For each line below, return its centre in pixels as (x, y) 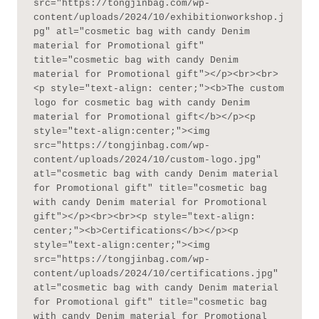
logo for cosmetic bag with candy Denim (141, 103)
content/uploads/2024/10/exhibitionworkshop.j (158, 17)
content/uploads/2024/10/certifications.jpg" (156, 273)
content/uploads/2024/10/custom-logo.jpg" (147, 159)
